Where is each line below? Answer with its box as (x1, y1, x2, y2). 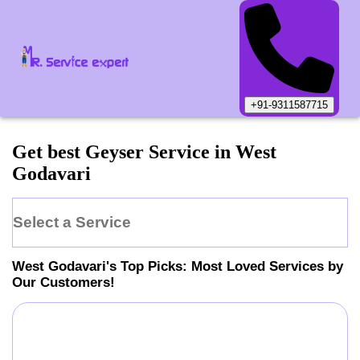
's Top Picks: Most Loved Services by (106, 258, 343, 274)
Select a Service (13, 213, 131, 231)
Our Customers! (12, 274, 115, 290)
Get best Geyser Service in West (12, 141, 276, 163)
